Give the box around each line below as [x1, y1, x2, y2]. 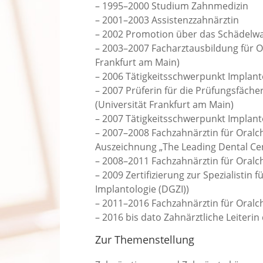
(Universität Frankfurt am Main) [95, 98, 234, 112]
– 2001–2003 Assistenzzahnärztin [95, 14, 239, 27]
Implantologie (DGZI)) [95, 183, 189, 196]
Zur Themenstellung [95, 232, 194, 247]
